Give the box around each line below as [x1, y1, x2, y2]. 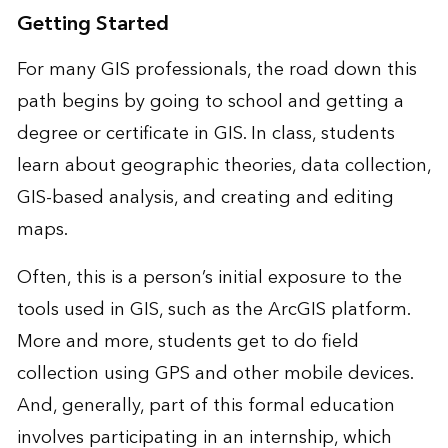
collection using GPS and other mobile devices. [16, 357, 413, 389]
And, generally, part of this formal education [16, 389, 395, 421]
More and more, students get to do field [16, 325, 359, 357]
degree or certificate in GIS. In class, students [16, 117, 395, 149]
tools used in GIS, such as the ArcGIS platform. [16, 293, 410, 325]
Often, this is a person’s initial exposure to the [16, 261, 402, 293]
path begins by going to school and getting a [16, 85, 404, 117]
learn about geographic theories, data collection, [16, 149, 431, 181]
